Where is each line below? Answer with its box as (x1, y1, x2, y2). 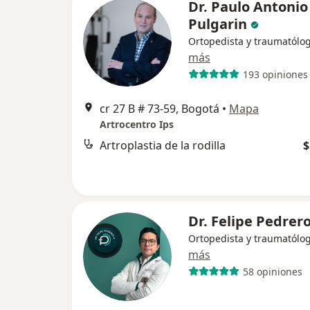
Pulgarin (188, 15, 247, 33)
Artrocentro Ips (100, 118, 174, 131)
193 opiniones (242, 67, 308, 81)
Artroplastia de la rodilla (100, 138, 226, 153)
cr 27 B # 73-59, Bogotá (100, 101, 219, 116)
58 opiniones (242, 264, 302, 278)
